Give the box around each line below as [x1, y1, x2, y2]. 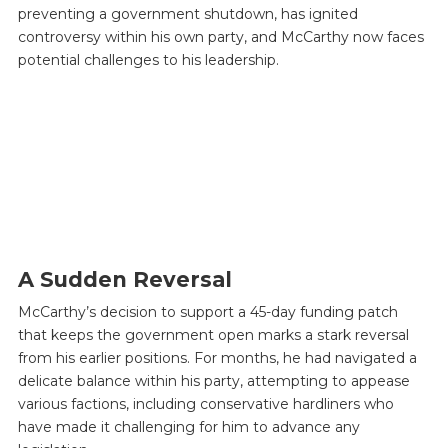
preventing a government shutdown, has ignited [17, 5, 358, 23]
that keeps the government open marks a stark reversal [17, 326, 409, 345]
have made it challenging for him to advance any [17, 418, 360, 437]
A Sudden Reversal [17, 266, 232, 292]
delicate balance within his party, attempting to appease [17, 372, 410, 391]
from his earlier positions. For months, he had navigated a [17, 349, 417, 368]
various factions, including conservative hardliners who [17, 395, 394, 414]
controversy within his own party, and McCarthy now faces [17, 28, 424, 46]
